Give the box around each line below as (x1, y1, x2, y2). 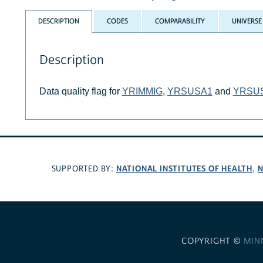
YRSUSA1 (167, 86, 213, 96)
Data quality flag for (39, 86, 122, 96)
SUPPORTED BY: (51, 164, 116, 175)
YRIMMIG (122, 86, 163, 96)
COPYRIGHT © (181, 235, 244, 247)
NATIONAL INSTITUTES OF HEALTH (116, 163, 253, 175)
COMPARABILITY (154, 16, 205, 26)
